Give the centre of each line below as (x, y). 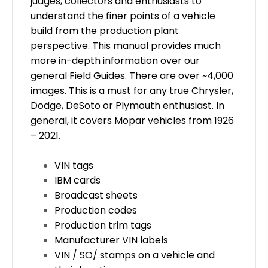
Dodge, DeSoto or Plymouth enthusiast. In (127, 105)
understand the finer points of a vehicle (123, 16)
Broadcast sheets (96, 195)
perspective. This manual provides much (126, 45)
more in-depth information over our (115, 60)
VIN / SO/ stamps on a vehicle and (135, 255)
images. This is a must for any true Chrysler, (132, 90)
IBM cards (77, 180)
